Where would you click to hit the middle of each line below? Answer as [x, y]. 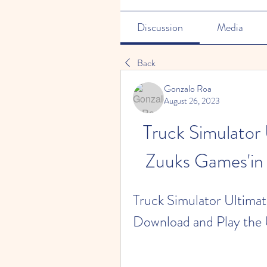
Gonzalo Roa [188, 89]
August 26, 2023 [192, 101]
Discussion [160, 27]
